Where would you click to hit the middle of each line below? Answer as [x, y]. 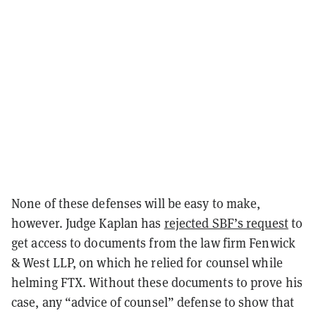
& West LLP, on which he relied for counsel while [147, 262]
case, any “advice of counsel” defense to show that [153, 302]
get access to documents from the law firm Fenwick [153, 242]
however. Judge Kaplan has [88, 223]
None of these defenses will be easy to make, [136, 203]
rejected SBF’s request [226, 223]
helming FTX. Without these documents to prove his [157, 282]
